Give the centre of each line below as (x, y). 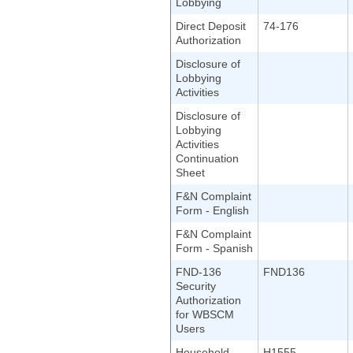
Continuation (207, 158)
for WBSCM (205, 314)
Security (196, 286)
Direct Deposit (211, 26)
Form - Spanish (214, 248)
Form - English (212, 210)
